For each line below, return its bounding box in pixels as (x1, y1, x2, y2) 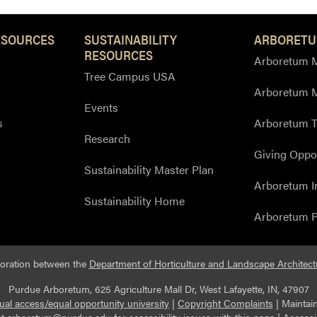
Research (84, 129, 130, 146)
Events (84, 98, 118, 115)
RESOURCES (84, 45, 153, 64)
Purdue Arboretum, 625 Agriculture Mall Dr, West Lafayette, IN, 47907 (8, 282, 309, 296)
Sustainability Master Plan (84, 161, 214, 178)
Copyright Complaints (177, 296, 273, 310)
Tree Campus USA (84, 67, 175, 84)
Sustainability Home (84, 192, 185, 209)
